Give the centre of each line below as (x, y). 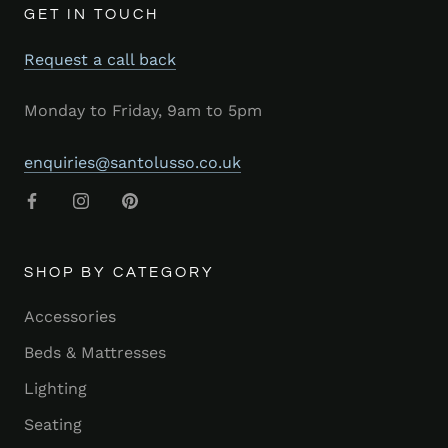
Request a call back (100, 59)
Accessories (70, 316)
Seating (53, 424)
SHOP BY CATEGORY (119, 272)
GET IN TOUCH (91, 14)
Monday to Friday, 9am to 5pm (143, 111)
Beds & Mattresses (95, 352)
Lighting (55, 388)
